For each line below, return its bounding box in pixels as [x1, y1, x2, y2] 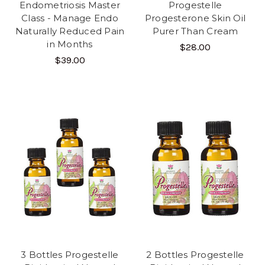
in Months [47, 38, 93, 50]
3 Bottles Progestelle [21, 248, 119, 260]
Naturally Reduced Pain [15, 25, 125, 37]
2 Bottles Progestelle [146, 248, 244, 260]
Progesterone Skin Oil [144, 12, 246, 24]
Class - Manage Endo [21, 12, 118, 24]
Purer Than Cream [152, 25, 238, 37]
